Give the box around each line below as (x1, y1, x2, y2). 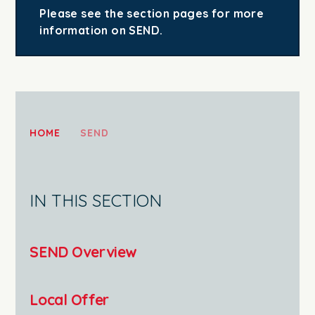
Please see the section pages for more (39, 6, 264, 21)
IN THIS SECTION (30, 189, 162, 211)
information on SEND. (39, 23, 163, 38)
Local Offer (30, 290, 109, 309)
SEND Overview (30, 242, 137, 261)
